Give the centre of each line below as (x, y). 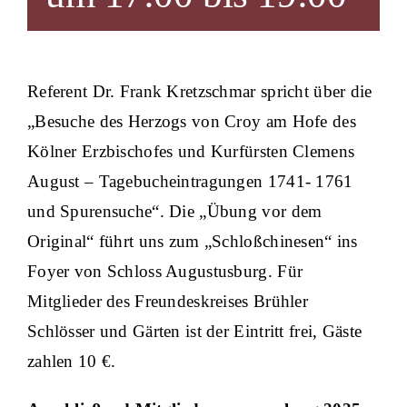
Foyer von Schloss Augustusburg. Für (165, 271)
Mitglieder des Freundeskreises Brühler (168, 301)
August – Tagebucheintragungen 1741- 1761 (190, 181)
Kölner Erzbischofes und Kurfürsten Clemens (191, 151)
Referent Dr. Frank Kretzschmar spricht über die (200, 91)
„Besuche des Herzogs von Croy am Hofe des (192, 121)
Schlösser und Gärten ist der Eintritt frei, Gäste (195, 331)
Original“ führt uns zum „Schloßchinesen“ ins (193, 241)
